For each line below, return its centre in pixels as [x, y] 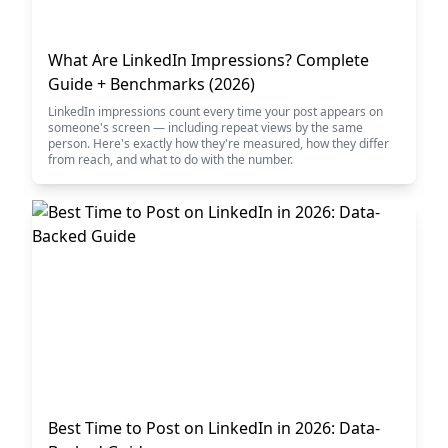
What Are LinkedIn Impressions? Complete [208, 60]
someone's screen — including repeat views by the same [205, 127]
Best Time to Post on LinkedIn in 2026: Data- [214, 428]
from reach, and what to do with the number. [170, 159]
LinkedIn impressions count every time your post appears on [215, 111]
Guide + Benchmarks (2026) [151, 84]
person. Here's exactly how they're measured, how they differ [218, 143]
